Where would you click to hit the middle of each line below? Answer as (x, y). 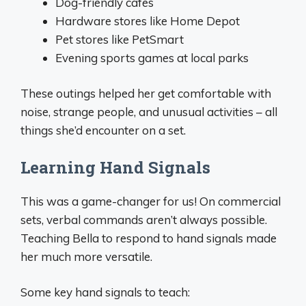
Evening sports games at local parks (152, 57)
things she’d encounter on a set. (103, 130)
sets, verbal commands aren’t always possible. (144, 219)
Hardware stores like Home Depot (148, 20)
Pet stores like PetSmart (120, 39)
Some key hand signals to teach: (105, 292)
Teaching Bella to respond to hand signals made (149, 238)
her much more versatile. (86, 256)
